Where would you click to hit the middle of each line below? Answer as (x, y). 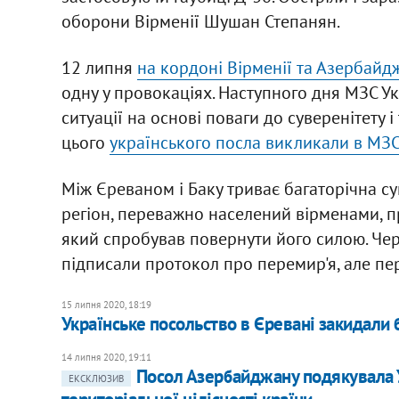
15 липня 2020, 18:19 (106, 304)
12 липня (99, 67)
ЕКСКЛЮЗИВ (96, 378)
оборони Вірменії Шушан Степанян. (200, 21)
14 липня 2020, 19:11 (106, 357)
